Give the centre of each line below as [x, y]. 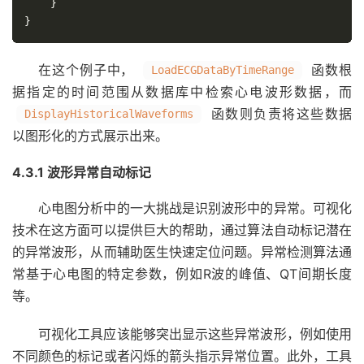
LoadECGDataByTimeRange [223, 70]
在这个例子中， [89, 70]
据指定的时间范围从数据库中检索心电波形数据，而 [182, 92]
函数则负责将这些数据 [279, 114]
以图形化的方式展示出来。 [90, 136]
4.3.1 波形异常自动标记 [82, 172]
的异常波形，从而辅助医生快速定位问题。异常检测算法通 [182, 252]
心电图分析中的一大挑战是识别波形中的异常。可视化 [195, 208]
